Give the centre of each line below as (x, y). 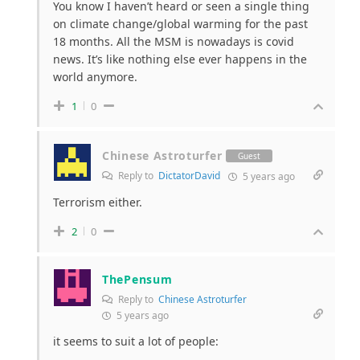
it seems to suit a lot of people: (136, 342)
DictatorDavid (189, 176)
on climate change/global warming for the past (180, 24)
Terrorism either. (98, 202)
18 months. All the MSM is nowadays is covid (174, 42)
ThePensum (137, 280)
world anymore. (95, 77)
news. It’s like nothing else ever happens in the (180, 59)
